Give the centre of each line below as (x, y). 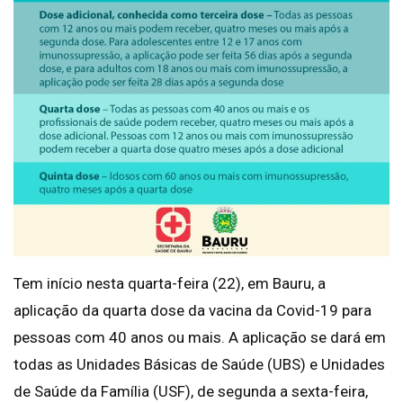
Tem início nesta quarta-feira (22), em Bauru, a (170, 284)
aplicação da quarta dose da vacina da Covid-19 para (193, 311)
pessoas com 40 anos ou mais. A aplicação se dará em (200, 338)
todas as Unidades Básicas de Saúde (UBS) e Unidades (199, 365)
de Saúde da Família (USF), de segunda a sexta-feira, (191, 392)
